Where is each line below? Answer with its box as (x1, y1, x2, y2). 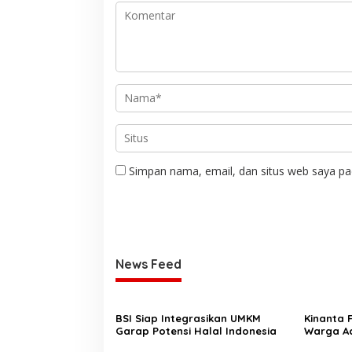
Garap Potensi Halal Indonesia (115, 324, 277, 337)
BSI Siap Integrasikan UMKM (115, 311, 261, 324)
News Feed (115, 255, 181, 272)
